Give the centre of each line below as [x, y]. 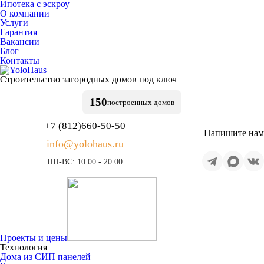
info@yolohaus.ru [85, 144]
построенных [130, 102]
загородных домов [98, 79]
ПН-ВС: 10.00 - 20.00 [85, 162]
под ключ [157, 79]
